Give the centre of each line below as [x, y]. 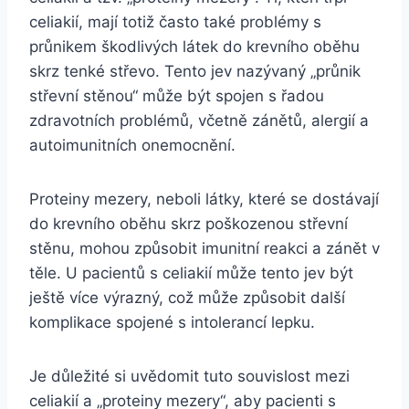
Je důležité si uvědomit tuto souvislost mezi [189, 376]
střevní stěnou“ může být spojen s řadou [177, 95]
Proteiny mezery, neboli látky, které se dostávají [204, 199]
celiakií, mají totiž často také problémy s [175, 21]
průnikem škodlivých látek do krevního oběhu [194, 46]
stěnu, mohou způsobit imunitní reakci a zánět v [204, 248]
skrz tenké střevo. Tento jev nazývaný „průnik [195, 71]
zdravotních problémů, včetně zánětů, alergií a [199, 120]
